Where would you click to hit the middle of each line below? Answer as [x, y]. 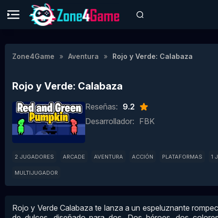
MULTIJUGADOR [36, 173]
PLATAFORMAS [182, 156]
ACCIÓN [143, 156]
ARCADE [74, 156]
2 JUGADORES [34, 156]
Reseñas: [101, 107]
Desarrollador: [110, 121]
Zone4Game [33, 56]
